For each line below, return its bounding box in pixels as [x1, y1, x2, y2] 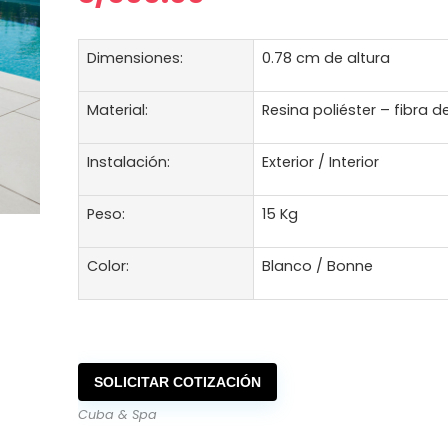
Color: [87, 256, 130, 276]
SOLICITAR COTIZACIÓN [94, 374, 262, 390]
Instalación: [87, 152, 171, 172]
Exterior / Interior [262, 152, 380, 172]
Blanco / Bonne [262, 256, 374, 276]
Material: [87, 100, 149, 120]
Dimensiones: [87, 48, 184, 68]
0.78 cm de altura [262, 48, 391, 68]
